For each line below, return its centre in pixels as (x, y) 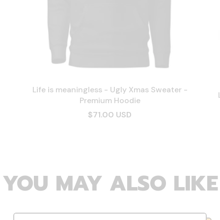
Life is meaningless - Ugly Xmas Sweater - (110, 90)
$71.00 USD (110, 115)
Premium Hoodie (110, 101)
